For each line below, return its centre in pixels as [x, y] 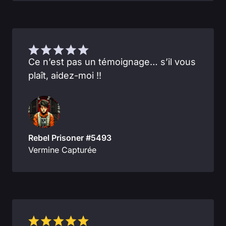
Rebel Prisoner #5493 [70, 137]
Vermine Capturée [62, 150]
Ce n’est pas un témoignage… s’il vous [112, 62]
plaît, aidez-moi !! [65, 75]
